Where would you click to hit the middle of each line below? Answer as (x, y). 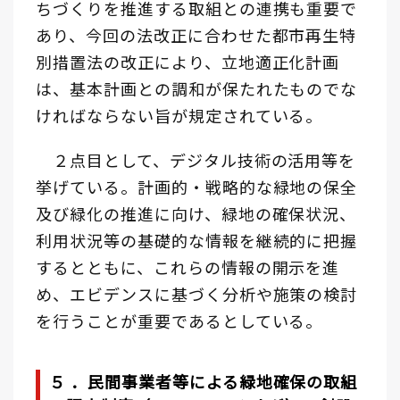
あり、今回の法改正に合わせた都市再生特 (196, 34)
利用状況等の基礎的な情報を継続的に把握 (197, 240)
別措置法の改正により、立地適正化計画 (188, 61)
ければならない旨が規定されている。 (179, 115)
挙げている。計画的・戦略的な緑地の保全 (197, 186)
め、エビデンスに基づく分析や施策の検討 (197, 293)
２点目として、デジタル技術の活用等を (196, 159)
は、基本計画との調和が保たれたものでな (197, 88)
